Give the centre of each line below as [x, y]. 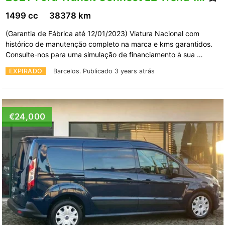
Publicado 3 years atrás [119, 71]
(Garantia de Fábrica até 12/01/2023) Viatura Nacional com [102, 33]
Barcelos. [68, 71]
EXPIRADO [26, 71]
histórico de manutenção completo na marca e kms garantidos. [109, 44]
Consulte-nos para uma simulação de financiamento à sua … [105, 54]
